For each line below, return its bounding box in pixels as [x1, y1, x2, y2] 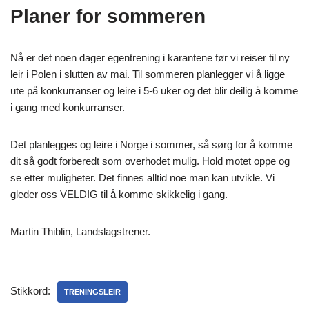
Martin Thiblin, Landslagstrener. [10, 225, 150, 237]
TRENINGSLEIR [64, 287, 121, 296]
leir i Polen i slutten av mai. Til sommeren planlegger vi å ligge [10, 68, 285, 80]
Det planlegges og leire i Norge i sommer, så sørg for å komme [10, 138, 292, 150]
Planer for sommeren [10, 5, 206, 27]
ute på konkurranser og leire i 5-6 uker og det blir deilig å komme [10, 84, 298, 97]
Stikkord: [10, 284, 50, 297]
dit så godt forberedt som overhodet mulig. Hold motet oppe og [10, 154, 290, 167]
